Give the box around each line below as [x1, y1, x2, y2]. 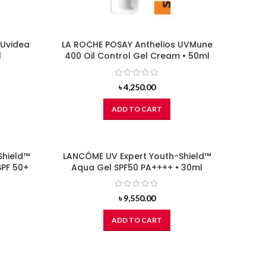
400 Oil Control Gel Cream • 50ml [64, 50, 210, 62]
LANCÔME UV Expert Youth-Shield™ [63, 150, 211, 162]
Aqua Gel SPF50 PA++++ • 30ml [71, 161, 202, 173]
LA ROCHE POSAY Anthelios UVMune [61, 39, 213, 51]
